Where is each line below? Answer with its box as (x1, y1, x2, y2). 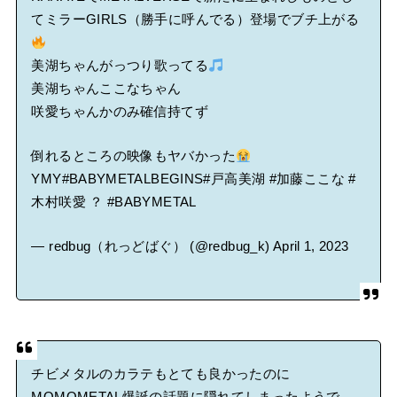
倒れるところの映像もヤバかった (31, 149, 236, 164)
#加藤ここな (269, 172, 345, 187)
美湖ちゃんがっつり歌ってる (31, 58, 209, 74)
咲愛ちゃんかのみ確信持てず (31, 105, 209, 120)
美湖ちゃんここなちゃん (31, 82, 182, 97)
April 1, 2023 (272, 238, 349, 253)
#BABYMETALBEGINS (61, 172, 204, 187)
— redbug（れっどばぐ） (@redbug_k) (31, 238, 273, 253)
